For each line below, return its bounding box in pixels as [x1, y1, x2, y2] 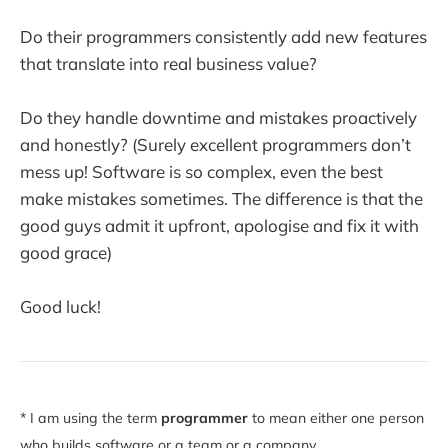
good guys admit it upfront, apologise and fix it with [20, 214, 419, 236]
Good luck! [20, 296, 101, 318]
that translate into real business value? [20, 52, 317, 74]
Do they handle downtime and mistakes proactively [20, 106, 417, 128]
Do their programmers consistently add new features [20, 25, 427, 47]
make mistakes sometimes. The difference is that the [20, 187, 423, 209]
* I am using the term [20, 408, 161, 427]
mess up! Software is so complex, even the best [20, 160, 383, 182]
